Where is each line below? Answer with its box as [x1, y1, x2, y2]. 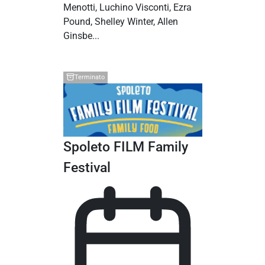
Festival [63, 159, 111, 176]
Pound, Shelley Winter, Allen [63, 15, 178, 27]
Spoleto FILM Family [63, 138, 188, 156]
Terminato [74, 73, 105, 82]
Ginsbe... [63, 30, 99, 41]
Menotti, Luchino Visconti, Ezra [63, 1, 192, 13]
